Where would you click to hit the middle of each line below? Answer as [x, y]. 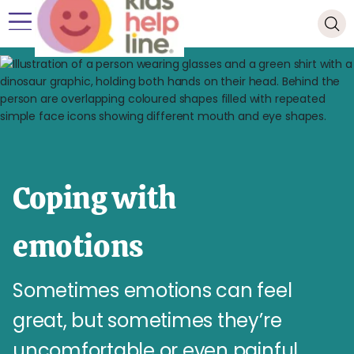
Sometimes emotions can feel [153, 290]
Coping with [94, 198]
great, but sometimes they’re [147, 320]
